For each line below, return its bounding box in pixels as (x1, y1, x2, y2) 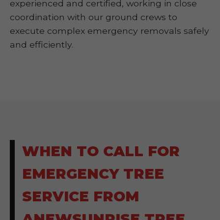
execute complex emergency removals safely (10, 26, 209, 36)
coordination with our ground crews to (10, 12, 177, 22)
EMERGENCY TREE (22, 165, 164, 182)
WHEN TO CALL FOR (22, 142, 180, 160)
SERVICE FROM (22, 188, 139, 205)
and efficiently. (10, 39, 73, 50)
